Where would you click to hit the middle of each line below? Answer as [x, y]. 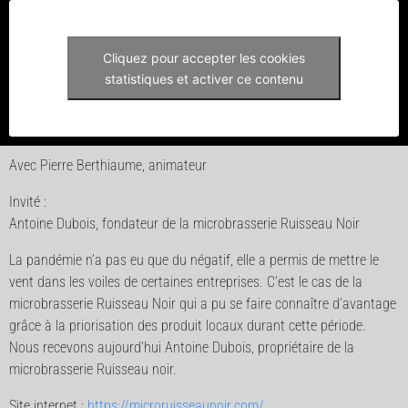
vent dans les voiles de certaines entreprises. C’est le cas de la [186, 282]
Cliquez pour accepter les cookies [204, 58]
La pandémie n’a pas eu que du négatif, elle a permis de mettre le [194, 260]
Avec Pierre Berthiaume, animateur [108, 165]
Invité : [28, 202]
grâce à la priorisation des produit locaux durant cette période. [188, 326]
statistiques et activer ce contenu [204, 79]
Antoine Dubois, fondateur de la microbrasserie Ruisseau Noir [184, 224]
